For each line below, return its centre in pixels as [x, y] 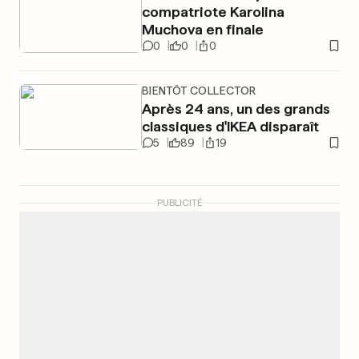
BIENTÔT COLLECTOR [199, 91]
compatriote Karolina [213, 12]
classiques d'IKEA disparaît [230, 126]
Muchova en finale [202, 29]
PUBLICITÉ [179, 203]
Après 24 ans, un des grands [236, 109]
